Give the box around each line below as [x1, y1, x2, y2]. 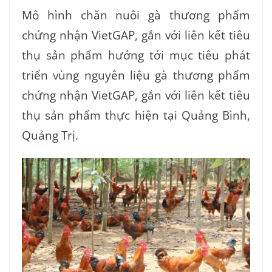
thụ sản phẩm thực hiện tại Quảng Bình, [22, 107, 250, 123]
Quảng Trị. [22, 127, 81, 143]
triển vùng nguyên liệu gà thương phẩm [22, 67, 250, 83]
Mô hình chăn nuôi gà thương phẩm [22, 7, 250, 23]
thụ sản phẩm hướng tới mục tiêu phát [22, 47, 250, 63]
